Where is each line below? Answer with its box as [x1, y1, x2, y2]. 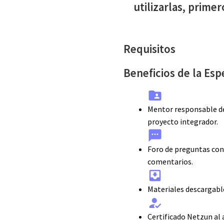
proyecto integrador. [147, 116, 218, 127]
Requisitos [123, 41, 176, 56]
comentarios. [147, 156, 193, 167]
